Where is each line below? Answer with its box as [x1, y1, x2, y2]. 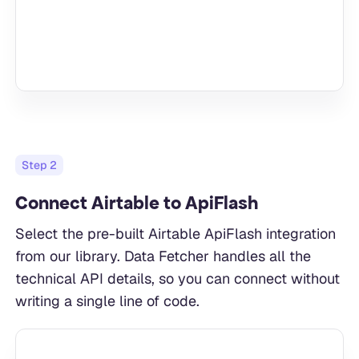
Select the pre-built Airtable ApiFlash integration [14, 224, 336, 244]
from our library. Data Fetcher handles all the [14, 247, 311, 266]
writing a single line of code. [14, 292, 200, 311]
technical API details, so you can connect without [14, 269, 340, 288]
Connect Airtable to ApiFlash [14, 192, 258, 216]
